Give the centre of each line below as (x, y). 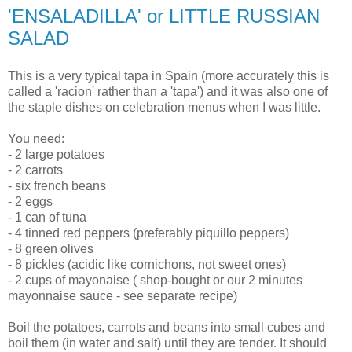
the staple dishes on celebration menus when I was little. (164, 107)
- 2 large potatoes (56, 154)
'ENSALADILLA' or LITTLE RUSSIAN (164, 16)
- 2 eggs (30, 201)
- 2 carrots (35, 170)
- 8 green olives (51, 248)
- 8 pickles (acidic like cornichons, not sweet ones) (147, 264)
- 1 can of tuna (47, 217)
